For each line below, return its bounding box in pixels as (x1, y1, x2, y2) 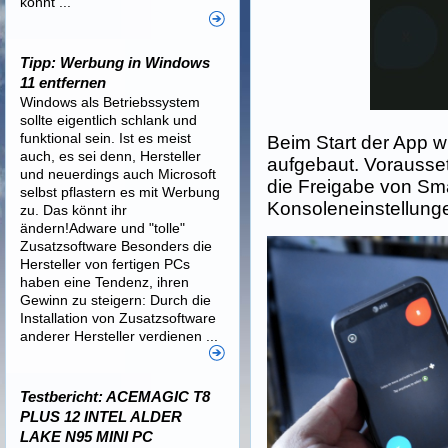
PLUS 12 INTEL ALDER (20, 408, 182, 425)
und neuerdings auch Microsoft (20, 166, 216, 182)
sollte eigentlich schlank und (20, 112, 197, 128)
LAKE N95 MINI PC (20, 428, 153, 445)
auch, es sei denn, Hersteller (20, 148, 201, 164)
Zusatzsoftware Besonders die (20, 238, 212, 254)
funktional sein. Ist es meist (20, 130, 191, 146)
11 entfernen (20, 74, 106, 91)
